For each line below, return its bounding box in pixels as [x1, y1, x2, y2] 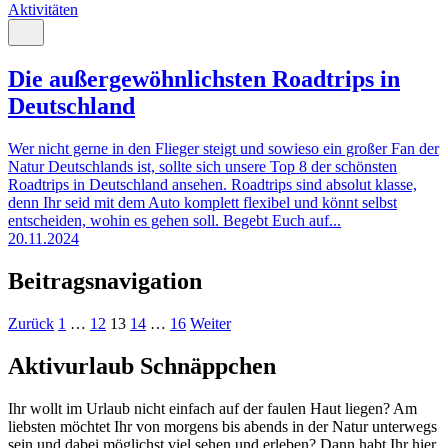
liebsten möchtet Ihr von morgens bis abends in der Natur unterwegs [8, 417, 437, 435]
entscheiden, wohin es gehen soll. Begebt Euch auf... [8, 212, 341, 230]
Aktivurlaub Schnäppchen [8, 352, 276, 379]
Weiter [190, 314, 231, 332]
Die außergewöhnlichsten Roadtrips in [8, 66, 400, 93]
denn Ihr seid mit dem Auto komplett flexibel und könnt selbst [8, 194, 397, 212]
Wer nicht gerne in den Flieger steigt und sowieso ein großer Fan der [8, 140, 439, 158]
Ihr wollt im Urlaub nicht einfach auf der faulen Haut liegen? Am [8, 399, 417, 417]
